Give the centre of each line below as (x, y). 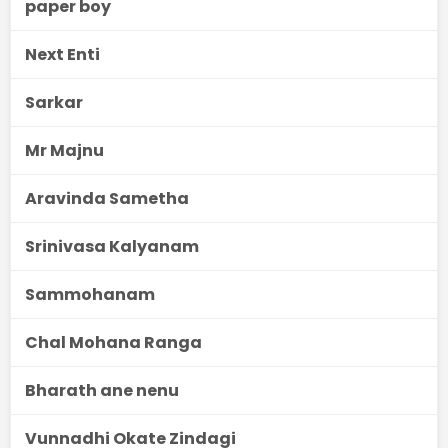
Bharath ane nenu (102, 390)
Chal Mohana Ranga (113, 342)
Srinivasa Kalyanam (112, 246)
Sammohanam (90, 294)
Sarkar (54, 102)
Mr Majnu (64, 150)
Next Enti (62, 54)
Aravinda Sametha (107, 198)
